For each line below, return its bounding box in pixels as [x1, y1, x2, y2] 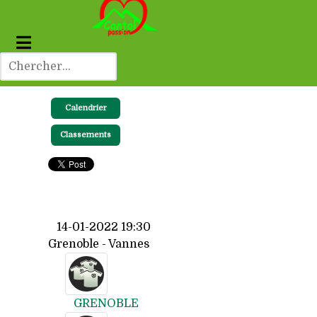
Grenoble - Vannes [48, 238, 149, 251]
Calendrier [64, 103, 107, 113]
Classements [60, 130, 111, 140]
